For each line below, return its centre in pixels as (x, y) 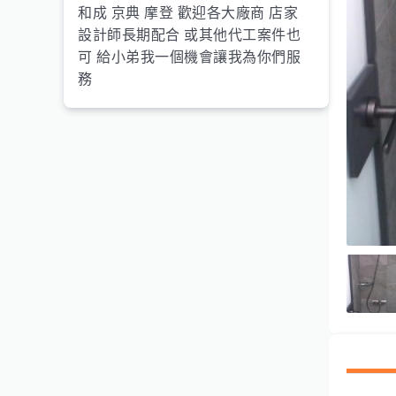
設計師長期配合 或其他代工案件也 (189, 35)
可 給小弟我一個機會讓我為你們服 (189, 57)
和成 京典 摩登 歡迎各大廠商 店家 (188, 13)
